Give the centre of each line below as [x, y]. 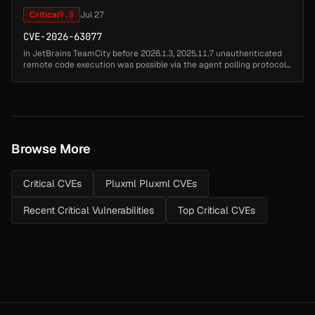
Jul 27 [92, 14]
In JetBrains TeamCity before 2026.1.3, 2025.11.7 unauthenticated [153, 53]
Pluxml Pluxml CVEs [151, 183]
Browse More [51, 148]
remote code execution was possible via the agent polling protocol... [157, 64]
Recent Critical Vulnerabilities [89, 210]
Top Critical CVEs [217, 210]
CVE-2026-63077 [63, 36]
